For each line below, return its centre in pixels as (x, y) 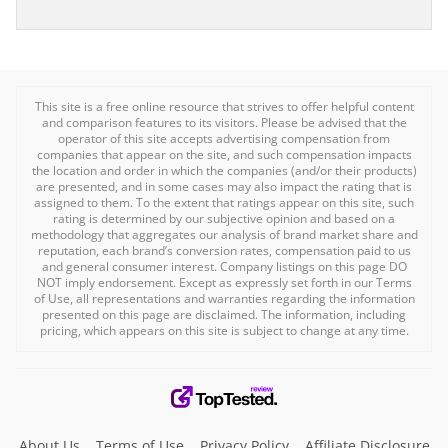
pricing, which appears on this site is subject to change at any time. (224, 331)
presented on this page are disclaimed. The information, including (224, 315)
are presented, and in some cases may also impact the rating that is (224, 187)
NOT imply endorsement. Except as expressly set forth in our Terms (224, 283)
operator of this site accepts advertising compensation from (224, 139)
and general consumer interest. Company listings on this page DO (224, 267)
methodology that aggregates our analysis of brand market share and (224, 235)
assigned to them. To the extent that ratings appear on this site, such (224, 203)
